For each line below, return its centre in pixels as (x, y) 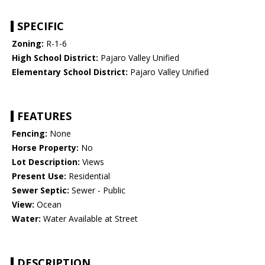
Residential (88, 176)
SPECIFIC (41, 26)
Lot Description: (46, 162)
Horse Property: (45, 148)
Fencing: (30, 134)
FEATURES (44, 116)
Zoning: (28, 44)
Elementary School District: (70, 72)
